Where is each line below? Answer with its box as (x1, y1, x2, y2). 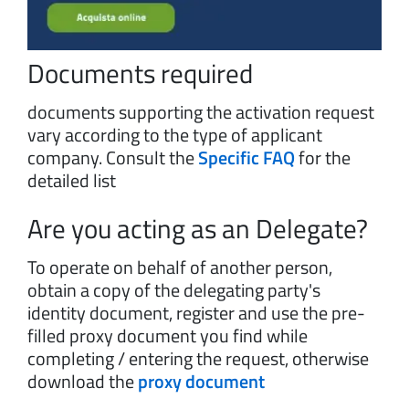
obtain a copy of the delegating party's (27, 276, 320, 305)
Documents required (27, 53, 253, 94)
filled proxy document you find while (27, 321, 308, 351)
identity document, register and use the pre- (27, 299, 365, 328)
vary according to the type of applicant (27, 121, 322, 150)
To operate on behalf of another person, (27, 253, 332, 282)
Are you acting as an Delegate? (27, 208, 368, 249)
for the (299, 143, 351, 173)
